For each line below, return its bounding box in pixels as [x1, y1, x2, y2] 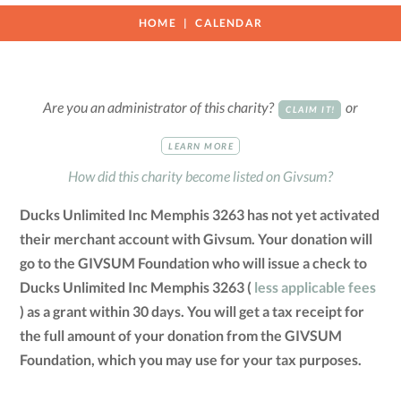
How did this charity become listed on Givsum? [68, 167, 333, 185]
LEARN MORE [168, 140, 235, 151]
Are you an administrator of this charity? [43, 98, 277, 116]
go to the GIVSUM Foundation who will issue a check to [20, 254, 368, 272]
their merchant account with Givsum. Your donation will [20, 230, 373, 248]
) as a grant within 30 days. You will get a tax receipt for [20, 303, 365, 320]
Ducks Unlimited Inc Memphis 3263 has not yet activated [20, 206, 380, 224]
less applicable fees [254, 278, 377, 296]
